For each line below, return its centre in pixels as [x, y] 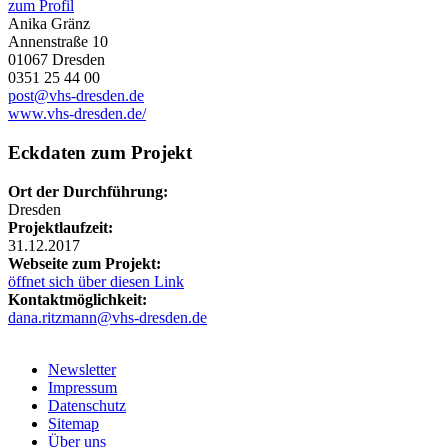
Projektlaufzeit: [60, 227]
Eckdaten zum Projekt [100, 153]
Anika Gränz [49, 24]
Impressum [82, 387]
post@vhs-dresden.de [76, 96]
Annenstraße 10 [58, 42]
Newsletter [82, 369]
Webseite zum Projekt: [84, 263]
